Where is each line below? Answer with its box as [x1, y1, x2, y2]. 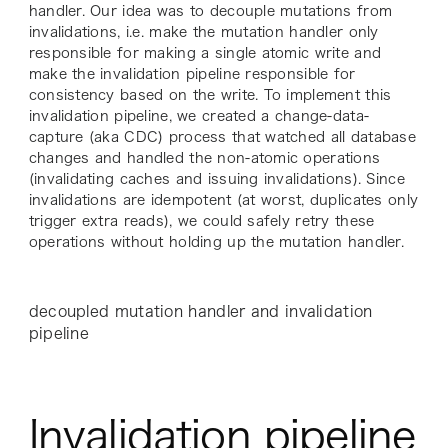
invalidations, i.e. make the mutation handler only [28, 25, 379, 40]
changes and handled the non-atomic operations [28, 151, 381, 166]
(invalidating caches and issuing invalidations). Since [28, 172, 405, 187]
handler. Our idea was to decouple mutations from [28, 4, 393, 19]
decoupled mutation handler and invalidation [28, 304, 373, 320]
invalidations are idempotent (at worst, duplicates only [28, 193, 419, 208]
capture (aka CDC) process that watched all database [28, 130, 416, 145]
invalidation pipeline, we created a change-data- [28, 109, 370, 124]
